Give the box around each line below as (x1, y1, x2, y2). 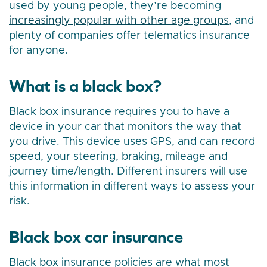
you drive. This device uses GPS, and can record (9, 136, 255, 148)
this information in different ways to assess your (9, 181, 255, 193)
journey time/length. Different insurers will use (9, 166, 247, 178)
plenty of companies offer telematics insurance (9, 30, 250, 42)
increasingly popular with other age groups (9, 15, 229, 27)
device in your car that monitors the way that (9, 122, 241, 133)
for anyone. (9, 45, 68, 57)
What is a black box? (9, 76, 162, 96)
